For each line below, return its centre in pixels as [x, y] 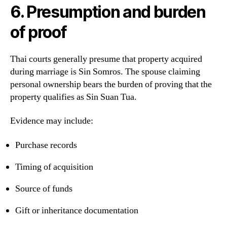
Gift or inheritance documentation [77, 210]
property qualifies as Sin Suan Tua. [73, 97]
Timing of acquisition [54, 167]
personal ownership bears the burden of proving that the [111, 84]
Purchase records [46, 145]
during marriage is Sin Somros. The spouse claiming [105, 71]
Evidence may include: [52, 121]
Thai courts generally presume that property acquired [106, 59]
